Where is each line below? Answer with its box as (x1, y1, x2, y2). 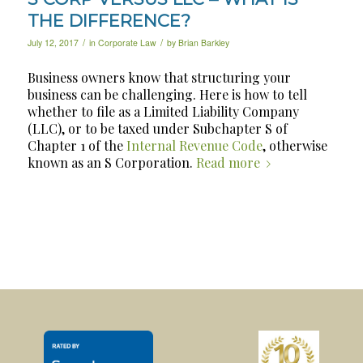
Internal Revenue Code (126, 136, 263, 154)
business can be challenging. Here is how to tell (27, 85, 307, 103)
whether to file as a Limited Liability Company (27, 102, 299, 120)
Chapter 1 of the (27, 136, 126, 154)
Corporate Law (97, 36, 156, 49)
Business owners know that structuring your (27, 68, 291, 86)
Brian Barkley (177, 36, 229, 49)
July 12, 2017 (27, 36, 79, 49)
